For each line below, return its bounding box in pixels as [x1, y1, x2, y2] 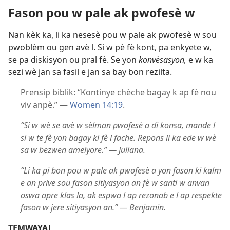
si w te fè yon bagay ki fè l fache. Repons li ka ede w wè [21, 131, 216, 143]
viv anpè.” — [21, 99, 70, 110]
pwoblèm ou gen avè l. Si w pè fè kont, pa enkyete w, [8, 41, 212, 53]
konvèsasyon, [139, 53, 186, 65]
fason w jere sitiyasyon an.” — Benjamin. [21, 201, 166, 213]
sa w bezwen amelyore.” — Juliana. [21, 144, 145, 156]
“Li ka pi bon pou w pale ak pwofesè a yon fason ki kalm [21, 164, 221, 176]
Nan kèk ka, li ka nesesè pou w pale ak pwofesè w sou [8, 29, 217, 41]
